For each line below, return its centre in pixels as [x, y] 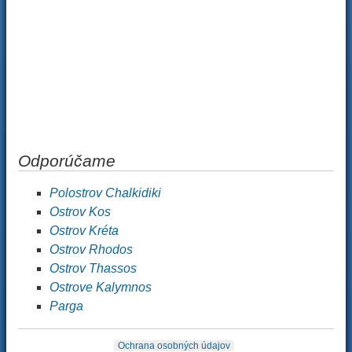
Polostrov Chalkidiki [105, 193]
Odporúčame [67, 161]
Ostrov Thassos [93, 268]
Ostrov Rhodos [91, 249]
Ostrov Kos [80, 212]
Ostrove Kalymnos [101, 287]
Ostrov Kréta [84, 231]
